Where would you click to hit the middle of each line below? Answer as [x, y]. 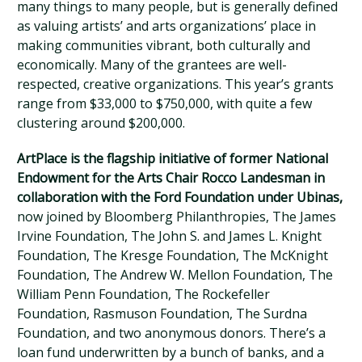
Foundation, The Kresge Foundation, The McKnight [173, 255]
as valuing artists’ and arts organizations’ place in [167, 26]
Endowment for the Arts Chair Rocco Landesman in [171, 178]
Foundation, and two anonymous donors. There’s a [172, 333]
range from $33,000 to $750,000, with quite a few [165, 103]
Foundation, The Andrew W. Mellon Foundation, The [175, 275]
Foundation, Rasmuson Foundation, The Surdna [162, 314]
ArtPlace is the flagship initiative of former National [173, 158]
